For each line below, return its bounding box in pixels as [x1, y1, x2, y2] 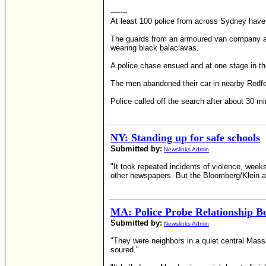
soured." [110, 245, 139, 254]
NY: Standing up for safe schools [110, 132, 260, 144]
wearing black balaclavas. [110, 43, 199, 52]
